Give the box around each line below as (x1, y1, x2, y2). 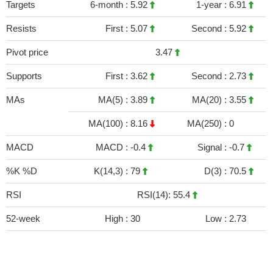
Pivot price (6, 47, 48, 57)
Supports (6, 71, 42, 81)
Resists (6, 23, 37, 34)
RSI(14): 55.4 (137, 190, 193, 200)
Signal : (197, 142, 229, 152)
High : (105, 213, 130, 224)
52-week (6, 213, 40, 224)
